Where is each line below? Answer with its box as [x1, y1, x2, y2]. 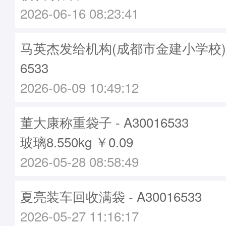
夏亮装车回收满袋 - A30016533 [20, 187, 202, 205]
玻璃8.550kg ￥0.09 [20, 132, 133, 151]
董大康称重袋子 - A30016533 [20, 112, 189, 131]
